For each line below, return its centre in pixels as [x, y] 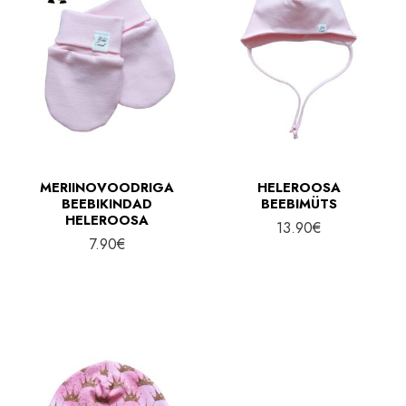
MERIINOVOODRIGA [107, 187]
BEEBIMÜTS [299, 203]
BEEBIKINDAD [107, 203]
